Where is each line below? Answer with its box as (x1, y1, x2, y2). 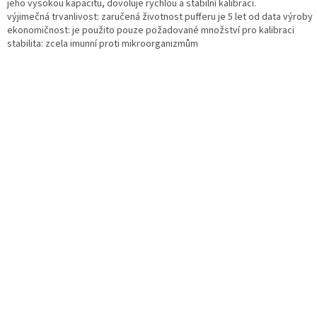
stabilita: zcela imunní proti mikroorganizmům (7, 37, 198, 52)
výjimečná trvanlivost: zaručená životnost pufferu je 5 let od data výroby (7, 10, 313, 25)
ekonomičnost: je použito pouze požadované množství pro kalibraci (7, 23, 294, 38)
